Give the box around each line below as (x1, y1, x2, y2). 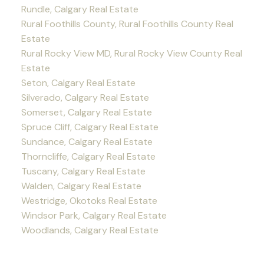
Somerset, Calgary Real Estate (21, 106, 152, 119)
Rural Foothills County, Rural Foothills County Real (21, 18, 233, 31)
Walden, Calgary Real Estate (21, 180, 141, 193)
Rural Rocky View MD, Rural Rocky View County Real (21, 47, 242, 60)
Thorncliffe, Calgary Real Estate (21, 150, 156, 163)
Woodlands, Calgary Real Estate (21, 224, 159, 237)
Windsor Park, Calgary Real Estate (21, 209, 167, 222)
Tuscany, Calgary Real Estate (21, 165, 146, 178)
